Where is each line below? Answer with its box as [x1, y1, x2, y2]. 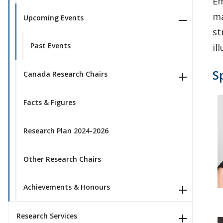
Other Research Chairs [23, 154, 101, 164]
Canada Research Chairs [23, 69, 108, 79]
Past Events [30, 41, 71, 51]
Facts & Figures [23, 98, 76, 108]
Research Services [16, 211, 77, 221]
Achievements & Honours [23, 182, 110, 192]
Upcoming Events [23, 12, 84, 22]
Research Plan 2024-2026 [23, 125, 109, 135]
